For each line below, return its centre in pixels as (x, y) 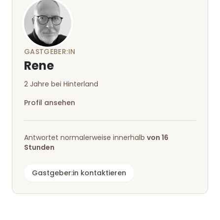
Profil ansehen (50, 102)
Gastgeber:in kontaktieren (79, 173)
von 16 (158, 137)
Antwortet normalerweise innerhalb (85, 137)
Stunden (39, 147)
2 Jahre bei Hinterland (61, 84)
